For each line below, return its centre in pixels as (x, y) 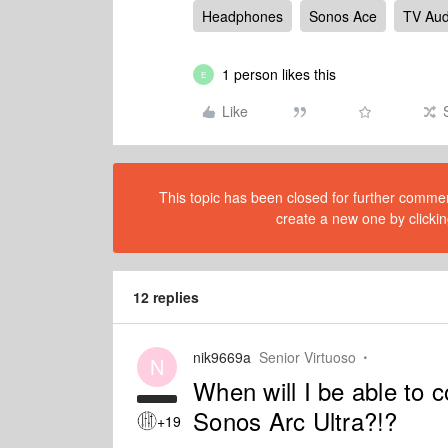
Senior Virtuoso (307, 357)
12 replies (166, 297)
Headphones (242, 16)
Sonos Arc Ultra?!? (295, 420)
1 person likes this (279, 74)
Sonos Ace (343, 16)
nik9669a (222, 357)
